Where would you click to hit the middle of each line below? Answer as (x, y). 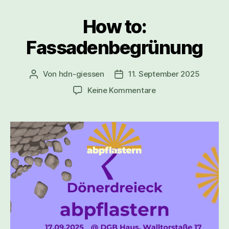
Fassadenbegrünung (114, 47)
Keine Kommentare (122, 90)
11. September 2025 (164, 74)
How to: (114, 26)
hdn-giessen (81, 74)
